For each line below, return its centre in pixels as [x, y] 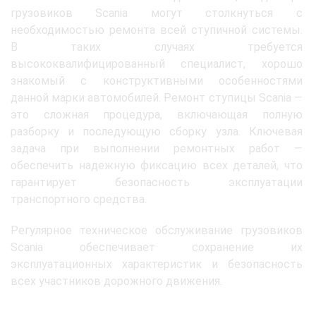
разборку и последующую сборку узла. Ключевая [157, 131]
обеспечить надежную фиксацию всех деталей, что [157, 165]
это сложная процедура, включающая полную [157, 114]
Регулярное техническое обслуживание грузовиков [157, 230]
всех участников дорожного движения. [116, 281]
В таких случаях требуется [157, 47]
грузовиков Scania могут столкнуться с [157, 13]
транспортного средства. [79, 199]
